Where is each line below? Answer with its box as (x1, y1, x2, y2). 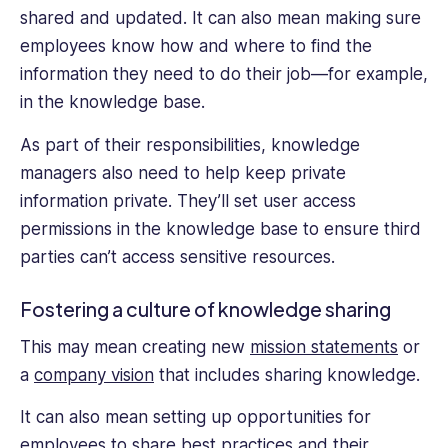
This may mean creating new (20, 336, 250, 357)
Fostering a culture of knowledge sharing (20, 296, 391, 321)
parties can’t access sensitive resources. (20, 246, 335, 267)
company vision (34, 364, 154, 385)
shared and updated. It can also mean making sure (20, 8, 421, 29)
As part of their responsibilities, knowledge (20, 134, 360, 155)
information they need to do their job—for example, (20, 64, 428, 85)
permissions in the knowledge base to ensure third (20, 218, 421, 239)
